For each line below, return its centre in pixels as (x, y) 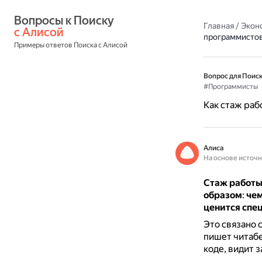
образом (223, 195)
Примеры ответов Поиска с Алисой (71, 45)
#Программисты (230, 87)
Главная (218, 26)
